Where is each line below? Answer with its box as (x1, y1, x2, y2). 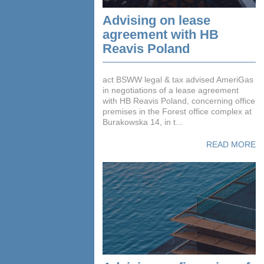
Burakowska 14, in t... (103, 117, 183, 127)
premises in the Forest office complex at (103, 106, 252, 116)
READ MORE (206, 139, 256, 149)
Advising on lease (103, 12, 211, 28)
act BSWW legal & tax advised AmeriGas (103, 74, 254, 84)
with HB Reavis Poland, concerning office (103, 95, 256, 105)
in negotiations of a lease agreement (103, 85, 239, 95)
